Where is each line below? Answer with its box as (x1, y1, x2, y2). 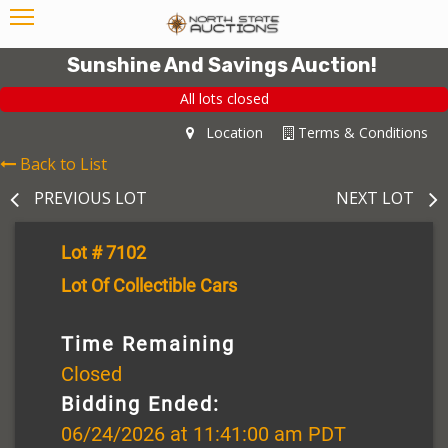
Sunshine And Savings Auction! (67, 53, 377, 77)
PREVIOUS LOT (34, 186, 147, 209)
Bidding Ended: (61, 391, 220, 416)
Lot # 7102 (61, 241, 146, 263)
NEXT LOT (336, 186, 414, 209)
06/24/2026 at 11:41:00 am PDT (61, 421, 346, 446)
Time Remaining (61, 331, 235, 356)
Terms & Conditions (294, 122, 428, 142)
